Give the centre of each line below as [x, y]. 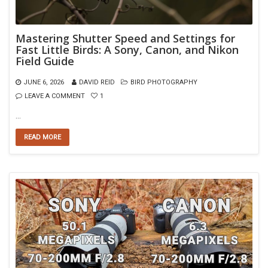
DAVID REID [97, 82]
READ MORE [42, 137]
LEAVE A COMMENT [55, 96]
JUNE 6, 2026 [44, 82]
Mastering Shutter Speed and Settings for [125, 38]
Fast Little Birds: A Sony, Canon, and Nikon [127, 49]
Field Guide [45, 61]
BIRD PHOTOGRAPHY [164, 82]
